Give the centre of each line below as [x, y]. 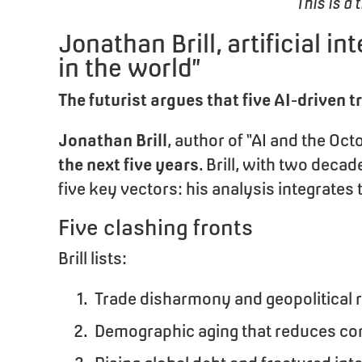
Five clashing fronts [156, 227]
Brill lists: [93, 258]
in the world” [129, 68]
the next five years [128, 164]
